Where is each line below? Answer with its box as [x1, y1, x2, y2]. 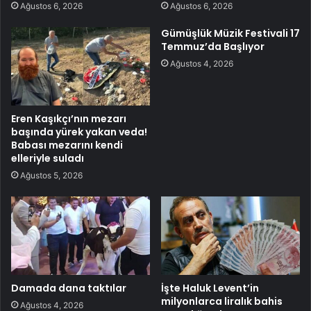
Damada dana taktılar [11, 280, 126, 295]
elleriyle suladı [11, 151, 84, 165]
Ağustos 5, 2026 [20, 170, 83, 180]
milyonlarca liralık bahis [161, 294, 283, 308]
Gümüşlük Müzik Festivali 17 [161, 26, 300, 41]
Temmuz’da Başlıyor [161, 40, 264, 54]
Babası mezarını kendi [11, 138, 123, 152]
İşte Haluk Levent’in [161, 280, 259, 295]
